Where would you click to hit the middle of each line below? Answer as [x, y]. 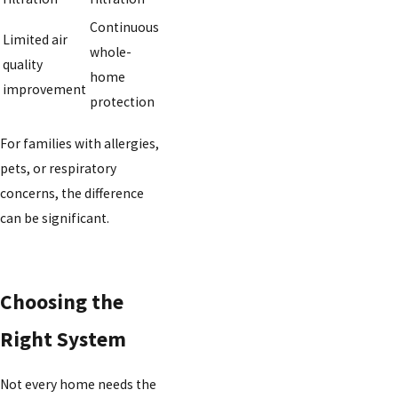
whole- [111, 52]
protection [122, 102]
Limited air [35, 40]
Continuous [124, 28]
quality [23, 65]
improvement [44, 90]
